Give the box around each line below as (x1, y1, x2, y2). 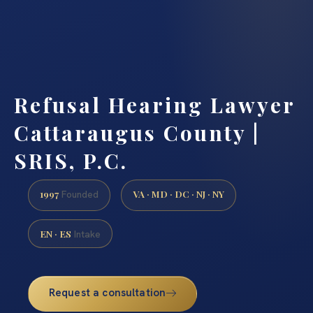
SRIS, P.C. (14, 146, 128, 175)
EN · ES (40, 226, 71, 240)
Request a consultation (48, 285, 166, 300)
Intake (71, 227, 101, 240)
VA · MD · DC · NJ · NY (133, 187, 224, 201)
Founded (59, 188, 99, 201)
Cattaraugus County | (14, 118, 260, 147)
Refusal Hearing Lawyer (14, 90, 295, 119)
